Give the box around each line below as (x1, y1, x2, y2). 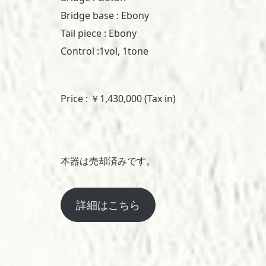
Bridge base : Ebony (61, 9, 149, 23)
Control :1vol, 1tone (61, 45, 148, 58)
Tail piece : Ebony (61, 27, 137, 40)
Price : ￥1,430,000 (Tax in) (61, 92, 176, 106)
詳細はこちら (75, 198, 140, 213)
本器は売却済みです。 (61, 154, 156, 168)
